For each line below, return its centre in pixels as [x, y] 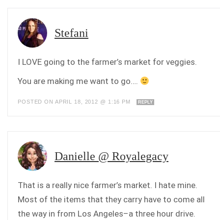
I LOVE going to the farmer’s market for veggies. [107, 62]
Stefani [71, 33]
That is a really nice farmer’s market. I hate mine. [108, 185]
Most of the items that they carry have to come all [111, 199]
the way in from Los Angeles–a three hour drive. [107, 214]
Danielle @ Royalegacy [111, 156]
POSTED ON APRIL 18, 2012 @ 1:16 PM [75, 102]
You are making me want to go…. [79, 81]
